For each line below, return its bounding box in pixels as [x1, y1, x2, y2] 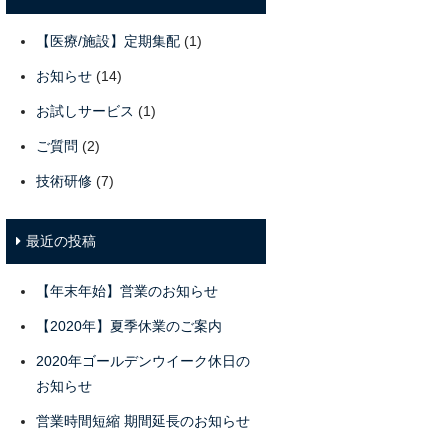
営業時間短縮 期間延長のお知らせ [36, 413, 250, 429]
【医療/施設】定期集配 [36, 33, 180, 49]
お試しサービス [36, 103, 134, 119]
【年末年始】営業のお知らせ [36, 283, 218, 299]
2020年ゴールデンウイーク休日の [36, 353, 250, 369]
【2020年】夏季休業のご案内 [36, 318, 222, 334]
